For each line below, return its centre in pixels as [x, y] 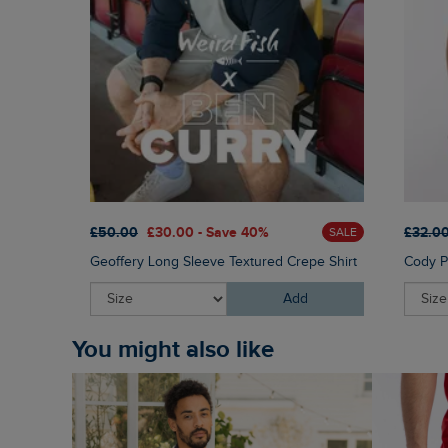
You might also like [179, 350]
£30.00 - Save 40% [208, 232]
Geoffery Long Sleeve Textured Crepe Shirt [223, 262]
